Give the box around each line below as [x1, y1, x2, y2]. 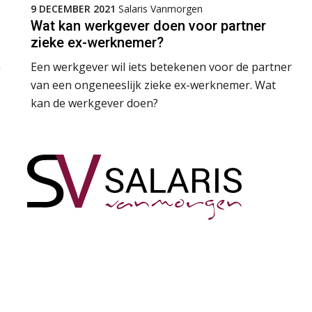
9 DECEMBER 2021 [31, 1, 116, 15]
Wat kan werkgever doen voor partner [31, 17, 266, 34]
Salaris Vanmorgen [118, 1, 203, 15]
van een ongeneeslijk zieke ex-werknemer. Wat [31, 77, 276, 93]
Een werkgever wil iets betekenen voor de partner [31, 58, 292, 75]
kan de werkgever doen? [31, 95, 158, 111]
